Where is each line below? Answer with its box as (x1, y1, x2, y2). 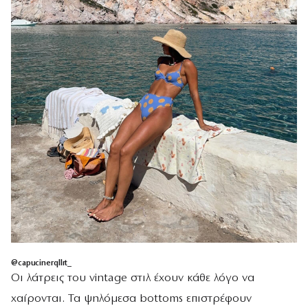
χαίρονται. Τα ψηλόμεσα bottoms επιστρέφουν (11, 293, 252, 305)
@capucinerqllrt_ (11, 259, 72, 267)
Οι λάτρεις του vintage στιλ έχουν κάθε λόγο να (11, 272, 254, 284)
